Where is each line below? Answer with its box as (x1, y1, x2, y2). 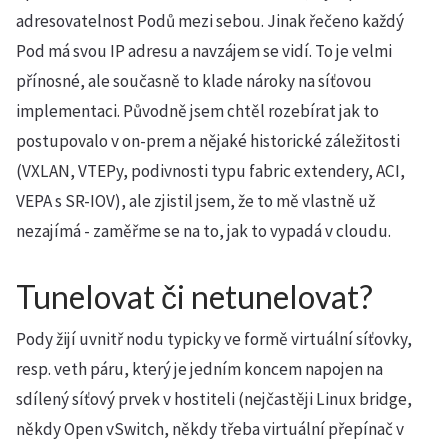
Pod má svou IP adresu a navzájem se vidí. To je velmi (16, 40, 392, 62)
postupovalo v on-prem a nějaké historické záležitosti (16, 130, 400, 152)
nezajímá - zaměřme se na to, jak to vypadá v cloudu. (16, 220, 391, 242)
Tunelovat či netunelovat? (16, 277, 373, 316)
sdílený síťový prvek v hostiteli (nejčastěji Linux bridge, (16, 388, 412, 410)
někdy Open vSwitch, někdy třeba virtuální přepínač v (16, 418, 404, 440)
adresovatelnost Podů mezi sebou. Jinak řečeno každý (16, 10, 404, 32)
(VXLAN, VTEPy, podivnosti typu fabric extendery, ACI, (16, 160, 405, 182)
